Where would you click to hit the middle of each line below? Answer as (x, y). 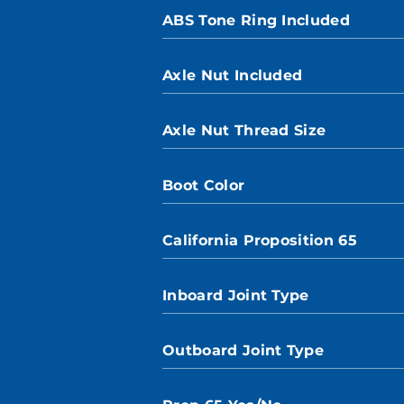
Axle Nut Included (233, 75)
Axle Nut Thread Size (244, 130)
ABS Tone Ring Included (257, 20)
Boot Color (204, 185)
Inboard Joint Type (236, 295)
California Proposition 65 (260, 240)
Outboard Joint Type (243, 350)
